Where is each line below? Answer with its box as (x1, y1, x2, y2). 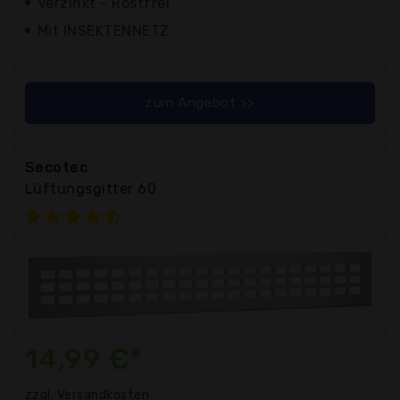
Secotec (25, 158, 88, 176)
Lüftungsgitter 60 (25, 179, 157, 197)
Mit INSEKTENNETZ (37, 21, 170, 39)
